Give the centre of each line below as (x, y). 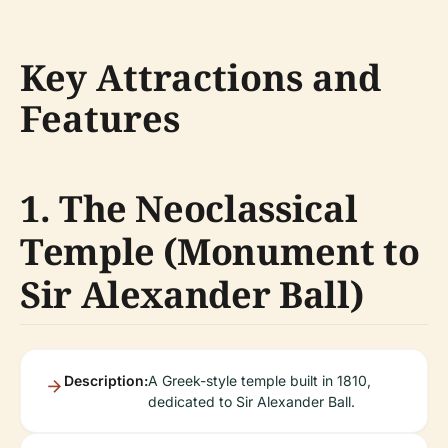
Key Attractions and (200, 77)
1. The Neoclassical (189, 208)
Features (100, 118)
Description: (106, 380)
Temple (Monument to (220, 251)
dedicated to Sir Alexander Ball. (251, 401)
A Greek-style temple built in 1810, (259, 380)
